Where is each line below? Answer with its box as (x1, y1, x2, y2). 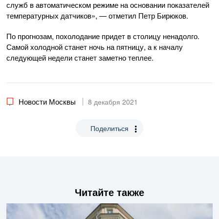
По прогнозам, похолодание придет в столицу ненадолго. (6, 30, 199, 41)
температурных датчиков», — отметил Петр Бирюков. (6, 10, 188, 21)
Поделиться (90, 123, 129, 133)
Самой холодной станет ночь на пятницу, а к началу (6, 41, 183, 52)
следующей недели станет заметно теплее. (6, 52, 153, 63)
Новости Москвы (19, 96, 76, 107)
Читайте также (75, 185, 144, 199)
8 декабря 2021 (88, 97, 138, 107)
